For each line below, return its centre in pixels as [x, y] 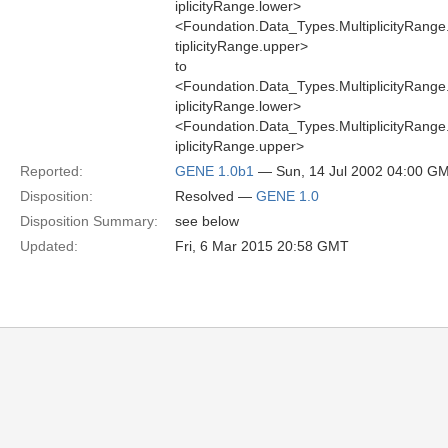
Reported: [51, 171]
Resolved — [215, 196]
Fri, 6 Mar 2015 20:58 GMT [262, 246]
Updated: [49, 246]
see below [207, 221]
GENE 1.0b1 [214, 171]
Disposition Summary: [89, 221]
